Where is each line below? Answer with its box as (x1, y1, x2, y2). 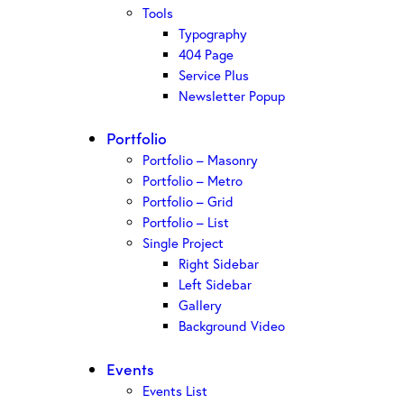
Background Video (179, 317, 285, 335)
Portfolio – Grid (142, 192, 234, 211)
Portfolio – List (142, 213, 229, 232)
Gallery (179, 296, 222, 315)
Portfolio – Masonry (142, 151, 258, 170)
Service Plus (179, 65, 249, 84)
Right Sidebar (179, 254, 259, 273)
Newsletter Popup (179, 86, 285, 105)
